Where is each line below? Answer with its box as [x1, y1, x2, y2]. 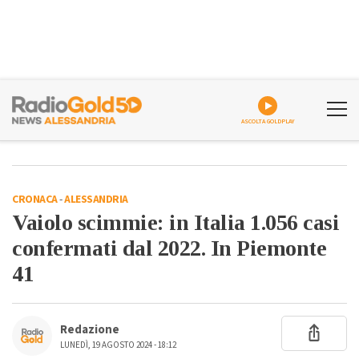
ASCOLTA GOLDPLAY [240, 117, 295, 126]
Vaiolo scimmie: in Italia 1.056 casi [12, 210, 339, 235]
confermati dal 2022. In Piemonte [12, 236, 326, 260]
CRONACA [12, 192, 58, 208]
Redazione [60, 321, 119, 338]
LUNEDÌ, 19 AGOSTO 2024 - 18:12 [60, 339, 176, 351]
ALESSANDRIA [64, 192, 128, 208]
